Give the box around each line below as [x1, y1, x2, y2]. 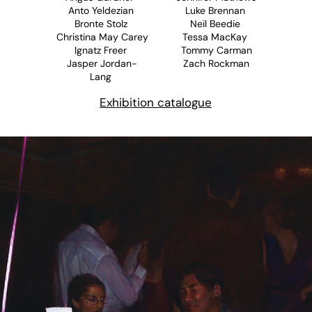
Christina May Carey [56, 31, 148, 43]
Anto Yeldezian [68, 4, 136, 17]
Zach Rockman [183, 57, 249, 70]
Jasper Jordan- [67, 57, 137, 70]
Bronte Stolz [74, 17, 130, 30]
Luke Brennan [185, 4, 248, 17]
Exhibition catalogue [100, 95, 212, 110]
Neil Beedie [189, 17, 243, 30]
